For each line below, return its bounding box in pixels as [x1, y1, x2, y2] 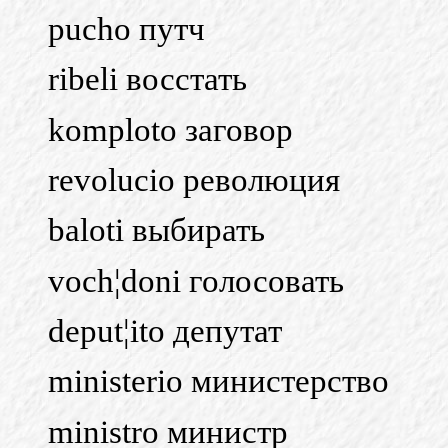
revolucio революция [48, 161, 340, 198]
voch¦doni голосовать [48, 262, 344, 299]
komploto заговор [48, 111, 293, 148]
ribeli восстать [48, 61, 247, 98]
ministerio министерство [48, 363, 389, 400]
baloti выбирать [48, 212, 265, 249]
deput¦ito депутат [48, 312, 282, 349]
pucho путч [48, 10, 205, 47]
